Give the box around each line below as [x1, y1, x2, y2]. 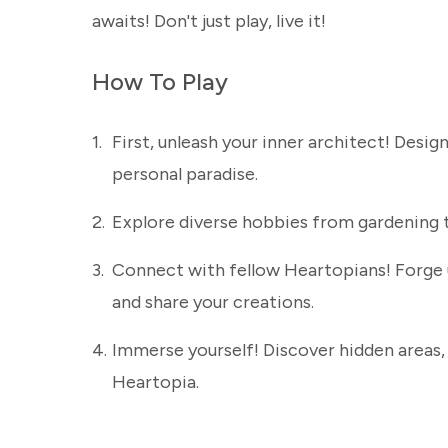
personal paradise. [112, 163, 258, 185]
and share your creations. [112, 291, 314, 313]
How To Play [92, 67, 228, 96]
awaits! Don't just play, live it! [92, 10, 326, 32]
